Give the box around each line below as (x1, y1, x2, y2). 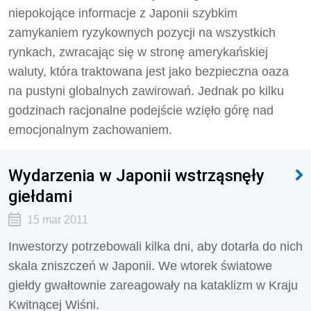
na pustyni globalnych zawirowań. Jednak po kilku (8, 84, 284, 98)
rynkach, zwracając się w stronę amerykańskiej (8, 45, 268, 59)
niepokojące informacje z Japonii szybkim (8, 6, 237, 20)
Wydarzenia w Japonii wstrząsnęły (8, 165, 264, 185)
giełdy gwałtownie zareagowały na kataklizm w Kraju (8, 278, 298, 292)
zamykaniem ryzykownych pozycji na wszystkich (8, 26, 276, 40)
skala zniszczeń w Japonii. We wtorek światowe (8, 259, 272, 273)
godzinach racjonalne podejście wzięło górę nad (8, 103, 274, 117)
